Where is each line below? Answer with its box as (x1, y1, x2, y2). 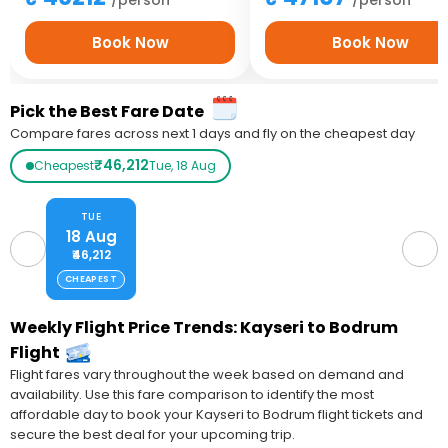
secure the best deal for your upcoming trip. (10, 424, 295, 444)
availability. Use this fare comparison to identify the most (10, 384, 374, 404)
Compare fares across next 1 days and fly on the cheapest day (10, 123, 415, 143)
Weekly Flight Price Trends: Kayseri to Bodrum (10, 315, 398, 339)
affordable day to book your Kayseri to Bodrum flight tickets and (10, 404, 423, 424)
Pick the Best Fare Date (10, 99, 204, 123)
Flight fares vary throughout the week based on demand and (10, 364, 404, 384)
